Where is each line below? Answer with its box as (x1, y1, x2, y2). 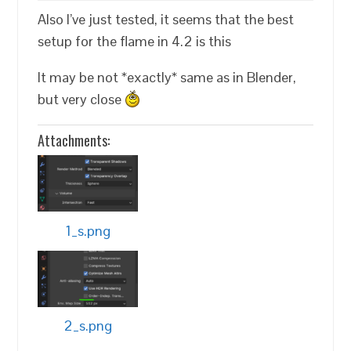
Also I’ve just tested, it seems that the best (38, 10, 295, 28)
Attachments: (38, 130, 110, 150)
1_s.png (65, 221, 110, 240)
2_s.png (63, 317, 113, 335)
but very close (38, 90, 125, 108)
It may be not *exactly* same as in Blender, (38, 68, 297, 86)
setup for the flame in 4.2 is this (38, 32, 232, 50)
